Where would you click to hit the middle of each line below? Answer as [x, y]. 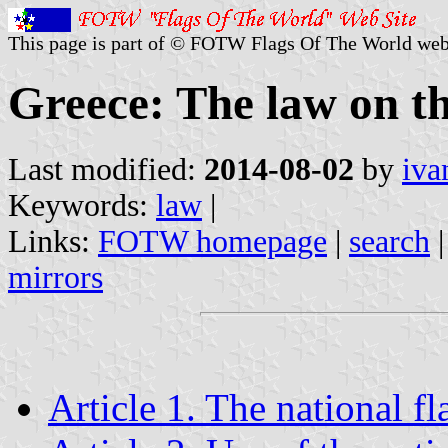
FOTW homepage [212, 241]
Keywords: [82, 205]
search [389, 241]
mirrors [55, 277]
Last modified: [106, 169]
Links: [53, 241]
